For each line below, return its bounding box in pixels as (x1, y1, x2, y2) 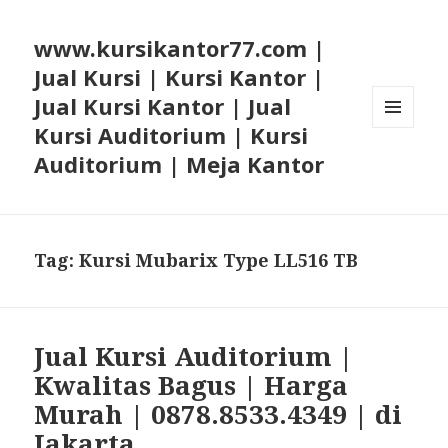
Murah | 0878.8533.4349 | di (34, 396, 403, 433)
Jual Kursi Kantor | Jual (34, 91, 292, 122)
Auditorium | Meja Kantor (34, 149, 325, 180)
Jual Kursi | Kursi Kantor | (34, 62, 325, 93)
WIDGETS (372, 160, 431, 178)
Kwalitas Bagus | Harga (34, 367, 349, 404)
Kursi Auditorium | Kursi (34, 120, 309, 151)
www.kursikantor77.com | (34, 33, 326, 64)
